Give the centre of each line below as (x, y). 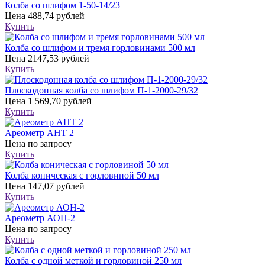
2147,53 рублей (57, 58)
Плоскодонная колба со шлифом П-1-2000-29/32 (101, 90)
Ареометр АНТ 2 (39, 132)
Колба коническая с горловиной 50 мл (82, 175)
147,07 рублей (55, 186)
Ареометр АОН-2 (40, 218)
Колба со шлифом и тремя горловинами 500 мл (100, 47)
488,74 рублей (55, 15)
